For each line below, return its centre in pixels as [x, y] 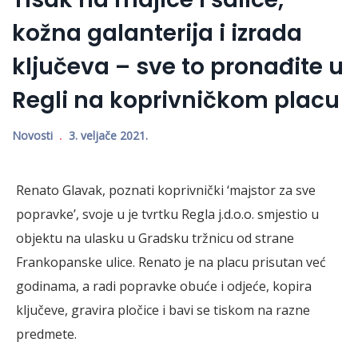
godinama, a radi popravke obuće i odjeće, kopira [164, 286]
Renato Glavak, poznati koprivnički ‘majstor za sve [166, 190]
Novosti [32, 135]
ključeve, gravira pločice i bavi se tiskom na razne [163, 310]
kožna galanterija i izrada [157, 33]
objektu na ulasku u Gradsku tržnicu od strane [155, 238]
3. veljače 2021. [108, 135]
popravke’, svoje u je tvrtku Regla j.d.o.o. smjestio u [167, 214]
